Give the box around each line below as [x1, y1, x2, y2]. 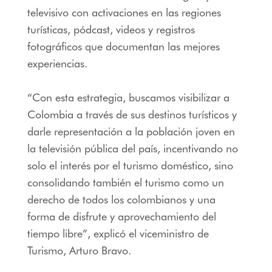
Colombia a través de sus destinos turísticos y [27, 107, 237, 121]
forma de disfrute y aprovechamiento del [27, 209, 216, 223]
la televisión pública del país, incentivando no [27, 141, 238, 155]
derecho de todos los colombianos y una [27, 192, 216, 206]
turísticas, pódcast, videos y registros [27, 22, 195, 36]
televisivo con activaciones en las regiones [27, 5, 221, 19]
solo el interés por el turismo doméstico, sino [27, 158, 233, 172]
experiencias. [27, 56, 87, 70]
